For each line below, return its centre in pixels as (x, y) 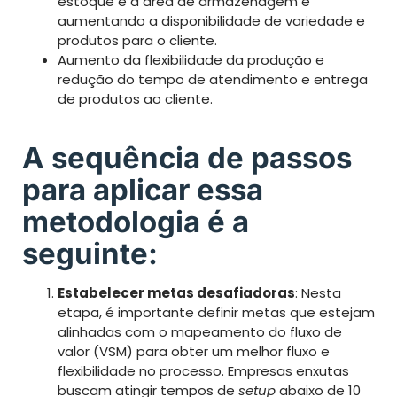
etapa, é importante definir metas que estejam (216, 312)
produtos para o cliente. (137, 40)
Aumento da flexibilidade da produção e (191, 59)
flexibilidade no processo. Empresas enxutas (203, 370)
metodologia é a (136, 221)
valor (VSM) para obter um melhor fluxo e (194, 351)
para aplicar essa (143, 189)
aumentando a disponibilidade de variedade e (211, 20)
